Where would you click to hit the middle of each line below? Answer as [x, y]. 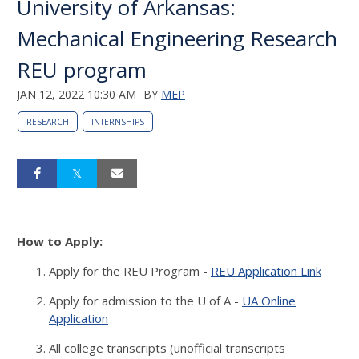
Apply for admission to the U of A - [145, 301]
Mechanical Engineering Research [177, 38]
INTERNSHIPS [118, 122]
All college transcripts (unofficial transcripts [167, 348]
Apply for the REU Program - [130, 271]
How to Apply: [60, 241]
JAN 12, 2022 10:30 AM [77, 94]
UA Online [269, 301]
